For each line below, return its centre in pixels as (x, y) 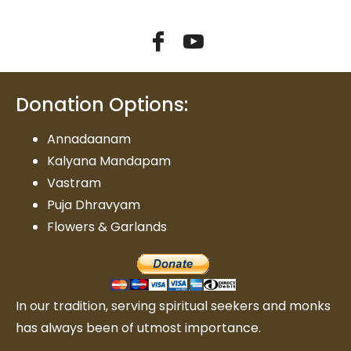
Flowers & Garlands (107, 226)
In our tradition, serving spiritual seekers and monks (173, 306)
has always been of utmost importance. (140, 327)
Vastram (74, 183)
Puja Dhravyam (94, 204)
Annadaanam (89, 139)
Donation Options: (102, 104)
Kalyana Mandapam (109, 161)
